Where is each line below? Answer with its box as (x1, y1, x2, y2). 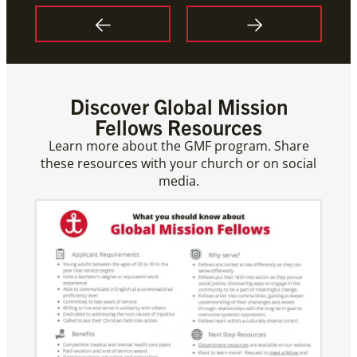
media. (158, 171, 199, 190)
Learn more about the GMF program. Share (48, 136, 309, 155)
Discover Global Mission (69, 92, 288, 119)
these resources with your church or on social (41, 154, 316, 172)
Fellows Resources (95, 112, 262, 139)
